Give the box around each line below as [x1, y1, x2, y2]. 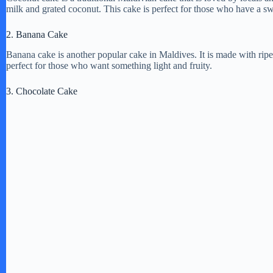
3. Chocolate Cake [6, 85, 77, 96]
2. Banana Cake [6, 29, 68, 40]
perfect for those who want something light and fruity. [6, 60, 212, 71]
